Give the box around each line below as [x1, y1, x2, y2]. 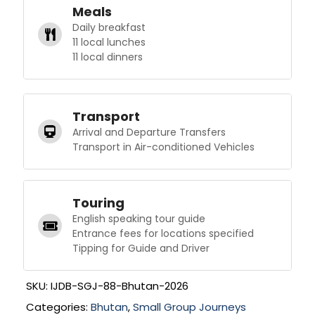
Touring [72, 194, 125, 212]
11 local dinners [72, 50, 143, 65]
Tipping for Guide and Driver [72, 241, 210, 256]
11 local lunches [72, 35, 146, 50]
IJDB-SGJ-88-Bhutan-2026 [50, 278, 188, 294]
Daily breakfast [72, 20, 146, 35]
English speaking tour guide [72, 212, 206, 226]
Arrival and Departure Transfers [72, 125, 226, 140]
